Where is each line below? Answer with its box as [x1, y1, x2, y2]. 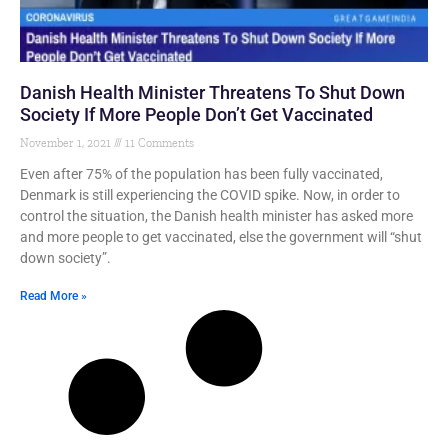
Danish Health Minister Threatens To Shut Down [20, 82, 405, 103]
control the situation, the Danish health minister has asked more [20, 208, 413, 224]
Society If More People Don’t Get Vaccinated [20, 104, 373, 125]
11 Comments [122, 136, 194, 150]
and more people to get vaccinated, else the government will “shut [20, 229, 422, 245]
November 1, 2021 [20, 136, 114, 150]
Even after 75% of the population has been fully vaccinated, [20, 166, 383, 182]
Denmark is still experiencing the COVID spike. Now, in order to [20, 187, 400, 203]
